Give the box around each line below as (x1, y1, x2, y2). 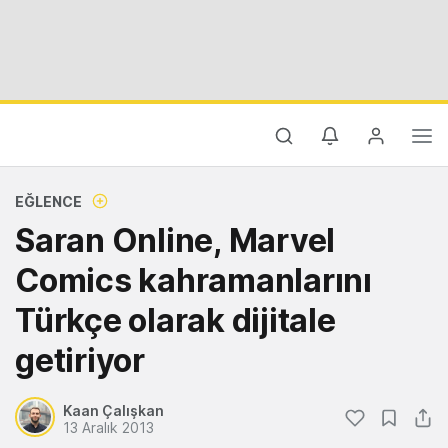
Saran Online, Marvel (15, 221, 335, 260)
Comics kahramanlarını (15, 261, 372, 300)
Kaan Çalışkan (63, 402, 164, 419)
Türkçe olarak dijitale (15, 301, 336, 340)
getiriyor (15, 341, 145, 380)
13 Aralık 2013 (63, 419, 154, 436)
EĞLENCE (15, 193, 82, 210)
